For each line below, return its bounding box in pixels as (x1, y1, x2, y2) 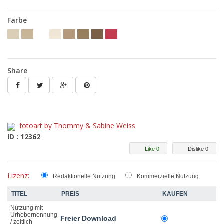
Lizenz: (7, 171, 29, 181)
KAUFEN (162, 190, 188, 198)
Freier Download (60, 214, 116, 223)
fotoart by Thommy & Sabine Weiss (19, 121, 135, 131)
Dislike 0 (188, 146, 208, 152)
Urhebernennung (10, 211, 57, 219)
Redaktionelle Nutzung (53, 173, 115, 180)
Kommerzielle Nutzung (137, 173, 199, 180)
